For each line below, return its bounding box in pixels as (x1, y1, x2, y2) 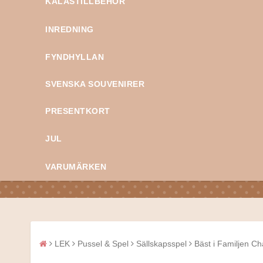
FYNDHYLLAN (45, 52, 104, 62)
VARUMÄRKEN (45, 162, 106, 172)
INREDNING (45, 25, 94, 35)
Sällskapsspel (136, 239, 187, 249)
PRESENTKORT (45, 106, 110, 116)
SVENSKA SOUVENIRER (45, 79, 144, 89)
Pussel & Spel (77, 239, 129, 249)
